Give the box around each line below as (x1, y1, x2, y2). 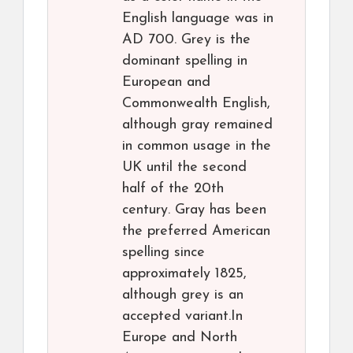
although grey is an (122, 288, 243, 303)
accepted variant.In (122, 309, 243, 324)
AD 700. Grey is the (122, 32, 251, 47)
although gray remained (122, 117, 273, 132)
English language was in (122, 11, 273, 26)
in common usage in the (122, 139, 271, 154)
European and (122, 75, 210, 90)
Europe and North (122, 330, 237, 345)
